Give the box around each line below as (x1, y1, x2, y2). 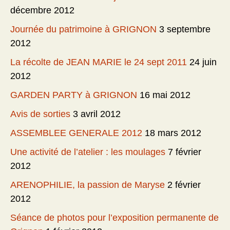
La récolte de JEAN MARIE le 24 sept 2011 (10, 57, 187, 68)
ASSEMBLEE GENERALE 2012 (10, 128, 142, 139)
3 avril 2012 (73, 109, 121, 120)
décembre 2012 (10, 5, 74, 16)
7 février (168, 147, 201, 158)
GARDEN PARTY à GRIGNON (10, 90, 137, 101)
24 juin (189, 57, 217, 68)
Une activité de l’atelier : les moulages (10, 147, 165, 158)
